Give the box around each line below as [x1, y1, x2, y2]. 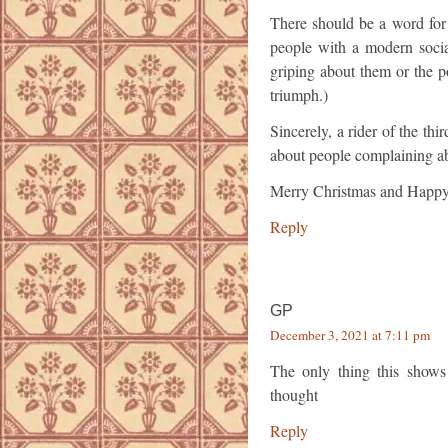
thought [270, 384, 318, 406]
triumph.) [270, 84, 328, 106]
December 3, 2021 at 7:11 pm [270, 326, 430, 345]
